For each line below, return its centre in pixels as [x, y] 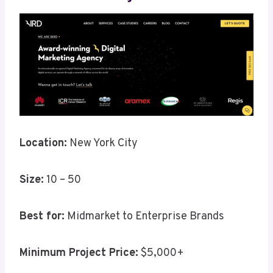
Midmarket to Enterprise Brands [144, 217]
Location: [43, 144]
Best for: [42, 217]
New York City [102, 144]
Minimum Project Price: [79, 253]
